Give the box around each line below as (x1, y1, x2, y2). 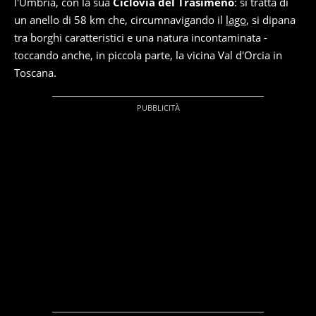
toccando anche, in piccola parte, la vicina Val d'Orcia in (14, 48, 282, 63)
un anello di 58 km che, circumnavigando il (14, 13, 226, 28)
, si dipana (246, 13, 296, 28)
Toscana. (14, 66, 56, 80)
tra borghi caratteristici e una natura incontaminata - (14, 30, 267, 45)
